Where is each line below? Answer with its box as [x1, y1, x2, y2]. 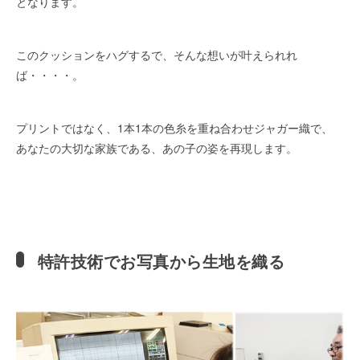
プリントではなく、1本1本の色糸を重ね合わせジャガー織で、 [16, 119, 333, 136]
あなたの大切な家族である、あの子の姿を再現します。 [16, 139, 298, 156]
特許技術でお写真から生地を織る [37, 248, 285, 272]
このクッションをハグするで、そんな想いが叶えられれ [16, 47, 298, 63]
